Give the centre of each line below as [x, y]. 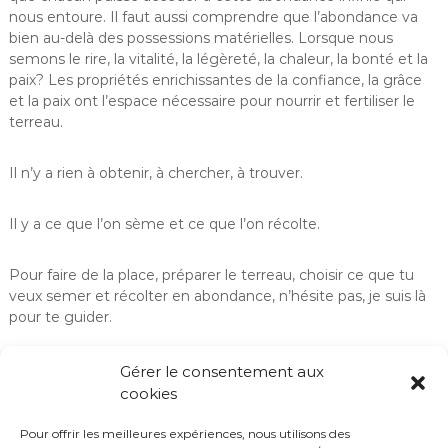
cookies [148, 393]
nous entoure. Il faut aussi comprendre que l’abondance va [213, 17]
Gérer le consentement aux [222, 371]
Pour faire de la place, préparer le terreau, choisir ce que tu [211, 275]
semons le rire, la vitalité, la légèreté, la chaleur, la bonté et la [218, 59]
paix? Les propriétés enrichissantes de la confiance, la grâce [215, 80]
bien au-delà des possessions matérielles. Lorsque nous [200, 38]
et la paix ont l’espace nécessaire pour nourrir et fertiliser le [211, 101]
